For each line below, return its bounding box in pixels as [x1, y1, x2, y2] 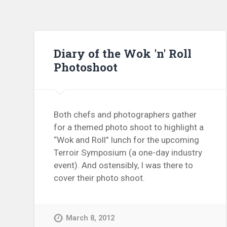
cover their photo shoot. [54, 173, 145, 183]
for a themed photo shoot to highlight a [54, 122, 204, 133]
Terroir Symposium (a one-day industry [54, 147, 203, 158]
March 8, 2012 [66, 214, 115, 223]
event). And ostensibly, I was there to [54, 160, 194, 171]
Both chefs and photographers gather [54, 109, 197, 120]
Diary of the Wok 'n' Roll [54, 45, 192, 61]
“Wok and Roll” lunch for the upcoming [54, 135, 200, 145]
